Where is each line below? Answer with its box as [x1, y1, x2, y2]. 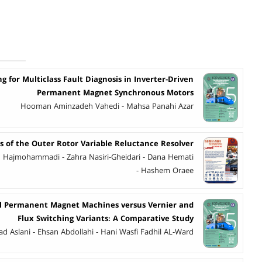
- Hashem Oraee [136, 164, 194, 177]
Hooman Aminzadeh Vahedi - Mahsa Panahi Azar [20, 100, 194, 112]
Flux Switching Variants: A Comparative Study [18, 212, 194, 225]
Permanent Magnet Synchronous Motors [37, 87, 194, 99]
